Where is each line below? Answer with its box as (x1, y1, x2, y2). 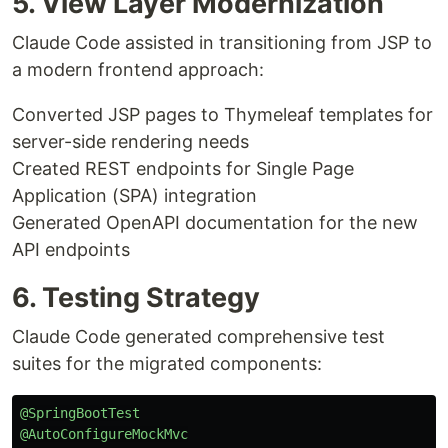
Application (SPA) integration (12, 185, 257, 207)
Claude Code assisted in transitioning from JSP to (12, 32, 432, 54)
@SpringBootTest (20, 405, 140, 422)
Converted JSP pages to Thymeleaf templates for (12, 104, 433, 126)
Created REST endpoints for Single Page (12, 158, 354, 180)
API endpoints (12, 239, 130, 261)
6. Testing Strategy (12, 281, 260, 315)
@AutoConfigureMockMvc (20, 426, 188, 443)
